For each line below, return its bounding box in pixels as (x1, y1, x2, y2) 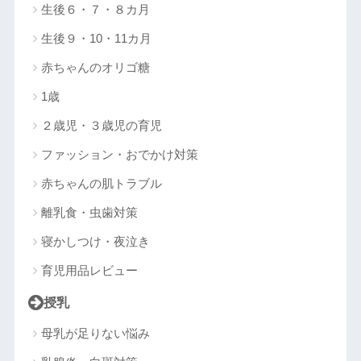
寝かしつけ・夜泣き (40, 234, 150, 248)
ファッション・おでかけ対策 (40, 147, 198, 161)
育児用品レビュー (40, 263, 138, 277)
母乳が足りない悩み (40, 326, 150, 340)
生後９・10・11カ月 (40, 31, 151, 45)
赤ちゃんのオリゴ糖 (40, 60, 150, 74)
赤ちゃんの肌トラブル (40, 176, 162, 190)
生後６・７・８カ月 (40, 2, 150, 16)
